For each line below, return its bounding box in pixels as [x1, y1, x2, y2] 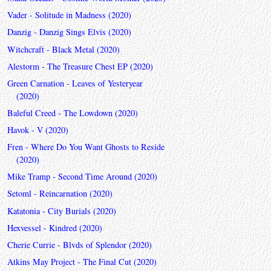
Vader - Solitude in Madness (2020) [7, 9, 131, 21]
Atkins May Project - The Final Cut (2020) [7, 255, 157, 267]
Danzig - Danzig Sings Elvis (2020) [7, 26, 131, 38]
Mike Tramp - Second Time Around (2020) [7, 171, 157, 183]
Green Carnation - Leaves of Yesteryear [7, 77, 143, 89]
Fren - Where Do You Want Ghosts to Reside [7, 141, 165, 153]
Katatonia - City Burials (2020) [7, 204, 116, 217]
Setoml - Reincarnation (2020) [7, 188, 113, 200]
